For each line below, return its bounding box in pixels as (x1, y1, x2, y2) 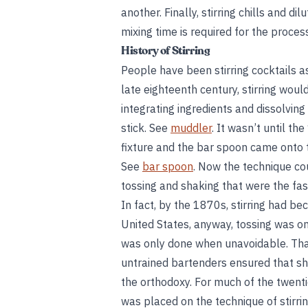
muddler (170, 121, 212, 135)
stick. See (121, 121, 170, 135)
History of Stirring (121, 43, 210, 58)
